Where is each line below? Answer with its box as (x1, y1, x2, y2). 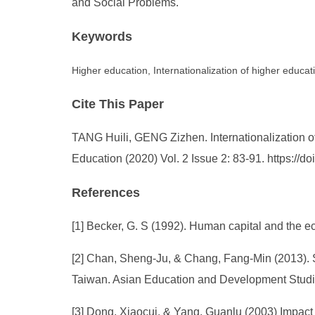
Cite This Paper (72, 97, 164, 111)
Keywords (72, 30, 132, 44)
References (72, 186, 140, 200)
